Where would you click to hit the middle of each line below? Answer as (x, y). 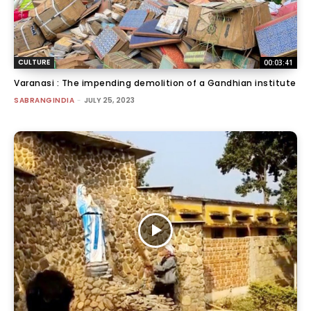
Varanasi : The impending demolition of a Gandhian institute (155, 83)
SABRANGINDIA (44, 101)
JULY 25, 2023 (109, 101)
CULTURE (34, 62)
